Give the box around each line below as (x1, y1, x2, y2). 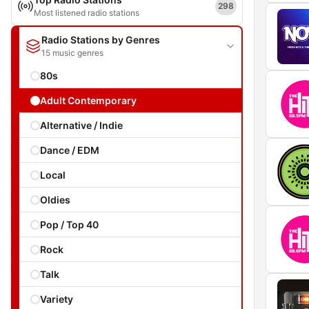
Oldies (40, 194, 70, 206)
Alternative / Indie (40, 119, 123, 131)
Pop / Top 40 (40, 219, 99, 230)
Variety (40, 293, 73, 305)
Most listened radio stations (34, 8, 139, 18)
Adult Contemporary (40, 94, 137, 106)
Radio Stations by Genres (41, 34, 160, 46)
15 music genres (41, 48, 103, 58)
